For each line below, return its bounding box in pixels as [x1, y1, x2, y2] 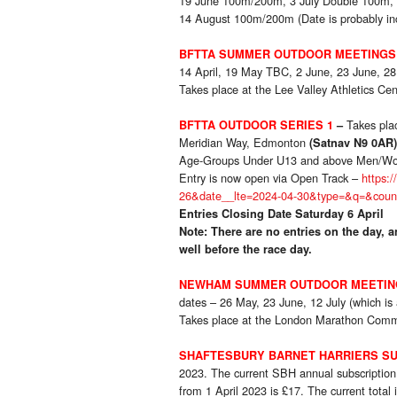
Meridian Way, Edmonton [179, 134, 309, 152]
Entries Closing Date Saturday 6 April [179, 206, 384, 222]
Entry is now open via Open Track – [179, 169, 362, 187]
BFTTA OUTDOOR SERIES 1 [179, 117, 333, 134]
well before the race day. [179, 241, 312, 258]
